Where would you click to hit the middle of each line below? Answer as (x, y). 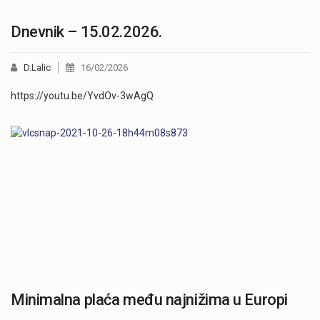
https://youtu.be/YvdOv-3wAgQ (82, 95)
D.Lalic (37, 67)
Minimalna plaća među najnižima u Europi (149, 299)
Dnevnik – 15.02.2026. (86, 31)
